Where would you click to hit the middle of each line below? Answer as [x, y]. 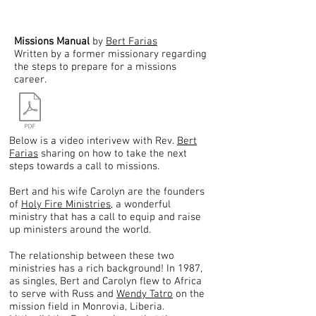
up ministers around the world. [80, 230]
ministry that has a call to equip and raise [105, 217]
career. [32, 80]
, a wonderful [141, 205]
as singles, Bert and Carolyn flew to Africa [105, 281]
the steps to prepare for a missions [95, 67]
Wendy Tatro [145, 294]
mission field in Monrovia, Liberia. [87, 307]
